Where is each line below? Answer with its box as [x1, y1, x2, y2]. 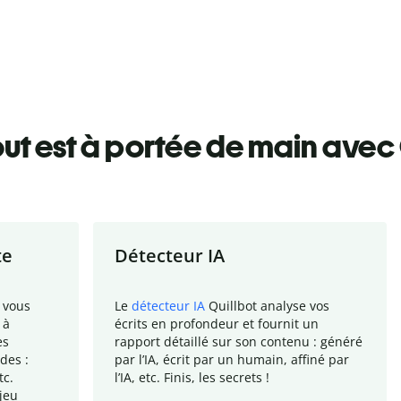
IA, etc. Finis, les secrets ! [120, 368, 269, 386]
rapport [115, 332, 164, 350]
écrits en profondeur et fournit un [115, 314, 319, 332]
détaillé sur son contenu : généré [164, 332, 363, 350]
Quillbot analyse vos [205, 296, 329, 314]
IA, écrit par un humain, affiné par [144, 350, 349, 368]
